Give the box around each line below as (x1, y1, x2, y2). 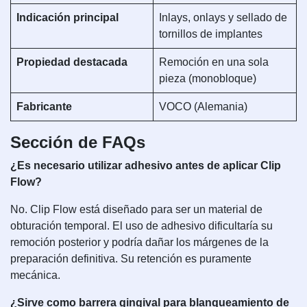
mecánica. (10, 269, 60, 281)
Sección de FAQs (10, 133, 145, 151)
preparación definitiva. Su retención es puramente (10, 253, 251, 265)
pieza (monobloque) (159, 73, 256, 84)
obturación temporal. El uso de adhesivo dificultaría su (10, 220, 273, 232)
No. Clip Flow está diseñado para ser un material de (10, 204, 262, 215)
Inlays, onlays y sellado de (159, 12, 287, 23)
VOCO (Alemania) (159, 101, 247, 112)
